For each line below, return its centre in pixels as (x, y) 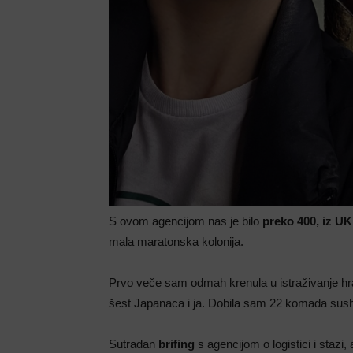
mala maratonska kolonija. (176, 241)
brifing (176, 344)
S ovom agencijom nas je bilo (186, 221)
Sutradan (134, 344)
